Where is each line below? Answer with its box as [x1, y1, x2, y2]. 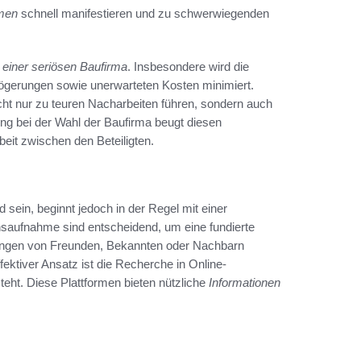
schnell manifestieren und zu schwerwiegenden [18, 6, 269, 21]
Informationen [209, 275, 280, 289]
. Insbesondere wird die [127, 60, 249, 74]
